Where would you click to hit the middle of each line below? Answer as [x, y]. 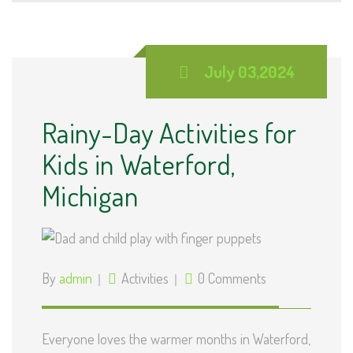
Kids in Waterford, [139, 164]
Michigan [90, 196]
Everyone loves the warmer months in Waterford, [176, 339]
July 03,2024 [249, 72]
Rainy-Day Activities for [169, 133]
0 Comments [232, 279]
